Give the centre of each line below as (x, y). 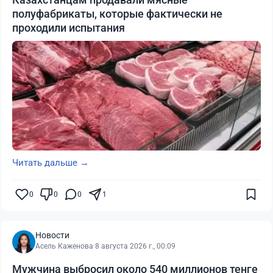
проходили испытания (69, 28)
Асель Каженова (64, 246)
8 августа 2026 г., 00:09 (135, 246)
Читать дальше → (51, 163)
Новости (52, 236)
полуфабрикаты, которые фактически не (117, 14)
